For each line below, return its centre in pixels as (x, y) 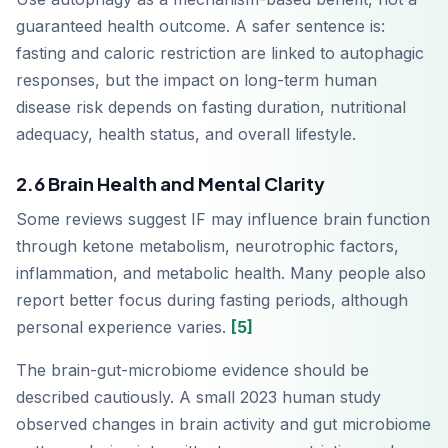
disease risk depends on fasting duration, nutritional (211, 107)
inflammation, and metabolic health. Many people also (221, 273)
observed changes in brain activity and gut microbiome (223, 424)
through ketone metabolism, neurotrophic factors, (207, 246)
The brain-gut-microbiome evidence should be (192, 370)
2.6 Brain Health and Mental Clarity (170, 184)
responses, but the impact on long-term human (196, 80)
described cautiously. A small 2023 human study (198, 397)
